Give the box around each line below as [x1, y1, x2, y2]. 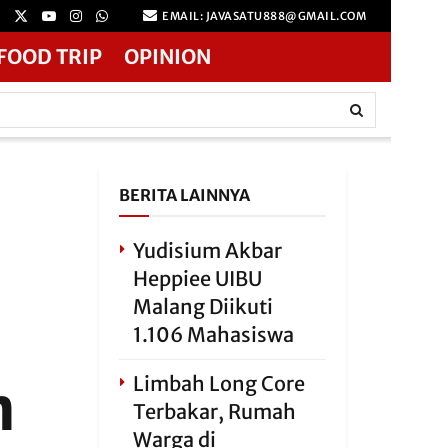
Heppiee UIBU [132, 266, 262, 291]
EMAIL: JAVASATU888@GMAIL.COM [159, 9, 366, 23]
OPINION [124, 44, 211, 69]
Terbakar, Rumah [132, 399, 296, 424]
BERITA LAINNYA [118, 185, 250, 205]
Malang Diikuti [132, 294, 273, 319]
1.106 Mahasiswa [132, 322, 294, 347]
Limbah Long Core [132, 371, 305, 396]
